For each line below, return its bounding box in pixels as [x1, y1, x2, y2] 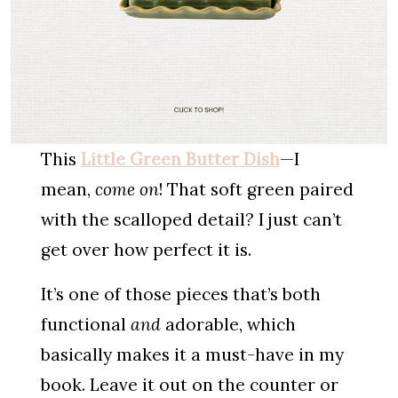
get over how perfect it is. [40, 238, 251, 260]
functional [40, 313, 131, 335]
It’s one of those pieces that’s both [40, 283, 321, 305]
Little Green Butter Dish [80, 147, 280, 170]
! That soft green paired [158, 178, 354, 200]
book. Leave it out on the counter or [40, 373, 338, 395]
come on [94, 178, 159, 200]
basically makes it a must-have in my [40, 343, 344, 365]
